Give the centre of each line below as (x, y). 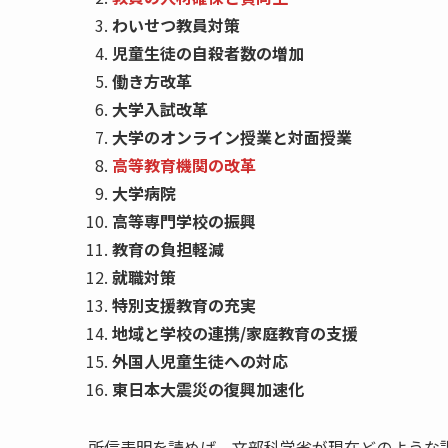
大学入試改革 (160, 109)
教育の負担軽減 (168, 249)
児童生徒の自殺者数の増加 (208, 53)
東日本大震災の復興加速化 (208, 389)
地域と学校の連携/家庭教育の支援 (235, 333)
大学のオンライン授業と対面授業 (232, 137)
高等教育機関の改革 (184, 165)
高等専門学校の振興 (184, 221)
